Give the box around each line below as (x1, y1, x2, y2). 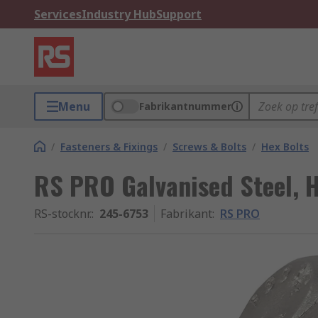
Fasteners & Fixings (60, 140, 158, 153)
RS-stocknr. (34, 206, 92, 221)
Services (34, 6, 82, 22)
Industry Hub (82, 6, 156, 22)
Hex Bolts (261, 140, 309, 153)
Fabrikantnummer (139, 99, 231, 113)
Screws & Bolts (172, 140, 246, 153)
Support (156, 6, 202, 22)
